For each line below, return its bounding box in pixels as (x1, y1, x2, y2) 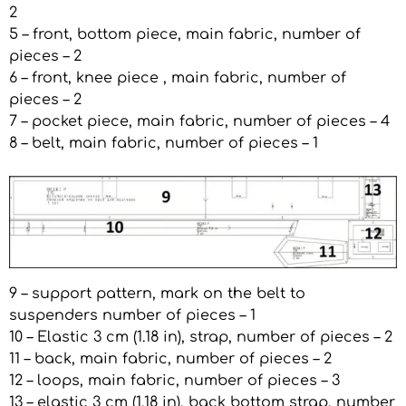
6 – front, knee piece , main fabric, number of (9, 70, 346, 87)
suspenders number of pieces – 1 (9, 307, 256, 324)
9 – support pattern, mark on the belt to (9, 285, 305, 303)
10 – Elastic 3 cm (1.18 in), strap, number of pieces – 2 (9, 329, 392, 346)
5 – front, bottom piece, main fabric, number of (9, 26, 361, 43)
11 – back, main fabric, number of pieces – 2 (9, 351, 332, 368)
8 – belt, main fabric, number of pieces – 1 (9, 135, 318, 152)
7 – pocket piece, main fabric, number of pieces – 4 (9, 113, 390, 130)
